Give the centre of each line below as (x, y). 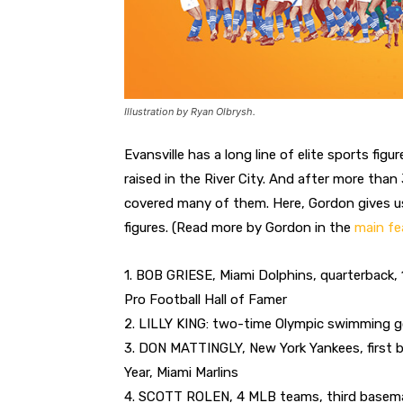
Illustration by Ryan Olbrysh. (190, 111)
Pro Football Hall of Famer (206, 299)
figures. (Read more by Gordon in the (239, 227)
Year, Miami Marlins (181, 372)
